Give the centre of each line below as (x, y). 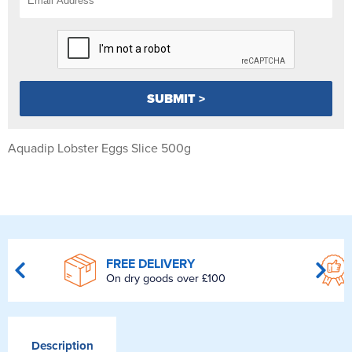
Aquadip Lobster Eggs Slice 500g (99, 149)
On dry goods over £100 (165, 278)
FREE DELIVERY (150, 264)
